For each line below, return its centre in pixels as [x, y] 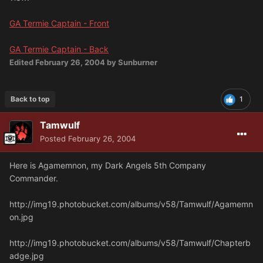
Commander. [34, 178]
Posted [54, 139]
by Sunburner [131, 63]
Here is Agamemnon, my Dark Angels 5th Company [108, 166]
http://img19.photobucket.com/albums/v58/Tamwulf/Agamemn [131, 204]
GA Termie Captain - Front [59, 23]
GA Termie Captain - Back [59, 49]
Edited [22, 63]
